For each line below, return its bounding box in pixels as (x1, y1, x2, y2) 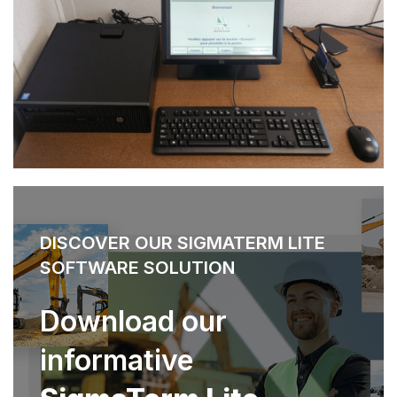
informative (40, 342, 193, 378)
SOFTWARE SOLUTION (40, 256, 235, 278)
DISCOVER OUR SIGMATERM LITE (40, 231, 325, 253)
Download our (40, 303, 227, 339)
